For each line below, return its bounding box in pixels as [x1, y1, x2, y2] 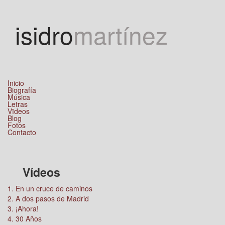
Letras [8, 99, 28, 109]
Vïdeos [8, 106, 30, 116]
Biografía [8, 85, 36, 95]
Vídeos [23, 164, 60, 180]
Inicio [8, 78, 24, 88]
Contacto [8, 127, 36, 137]
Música [8, 92, 30, 102]
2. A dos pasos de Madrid [8, 193, 89, 203]
